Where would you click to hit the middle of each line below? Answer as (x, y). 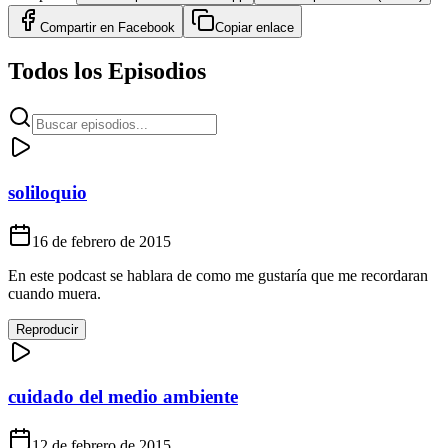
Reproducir (47, 329)
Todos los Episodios (107, 71)
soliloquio (47, 192)
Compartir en (79, 28)
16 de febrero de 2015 (101, 241)
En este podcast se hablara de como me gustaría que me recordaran (218, 275)
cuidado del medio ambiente (123, 397)
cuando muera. (54, 293)
